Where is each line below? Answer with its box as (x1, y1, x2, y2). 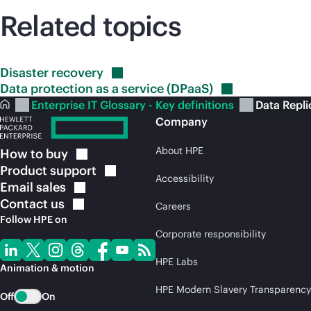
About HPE (155, 144, 203, 157)
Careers (155, 200, 191, 212)
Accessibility (155, 172, 214, 185)
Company (155, 115, 208, 128)
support (50, 162, 96, 178)
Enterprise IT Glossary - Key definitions (31, 98, 237, 112)
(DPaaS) (167, 81, 213, 96)
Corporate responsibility (155, 228, 266, 240)
